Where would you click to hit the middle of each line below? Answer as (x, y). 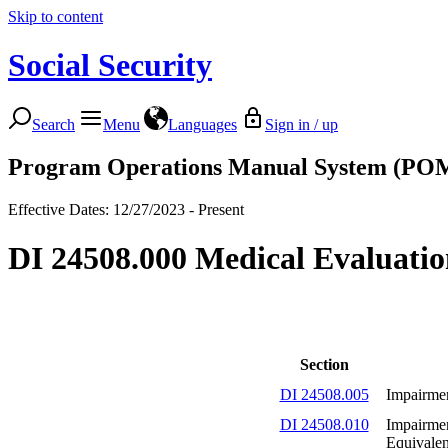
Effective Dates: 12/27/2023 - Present (126, 209)
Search (53, 124)
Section (324, 364)
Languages (202, 124)
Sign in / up (301, 124)
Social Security (110, 65)
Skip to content (55, 16)
